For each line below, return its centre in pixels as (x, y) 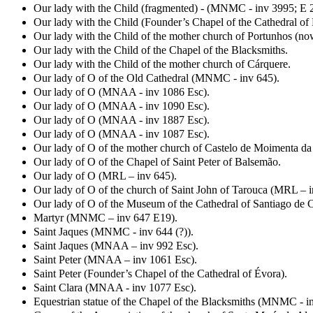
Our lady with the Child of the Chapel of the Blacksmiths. (161, 50)
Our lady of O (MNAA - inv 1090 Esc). (122, 105)
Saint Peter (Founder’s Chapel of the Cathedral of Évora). (160, 273)
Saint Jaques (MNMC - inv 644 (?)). (114, 231)
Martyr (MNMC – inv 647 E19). (105, 217)
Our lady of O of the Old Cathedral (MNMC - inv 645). (156, 78)
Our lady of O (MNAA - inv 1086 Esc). (122, 92)
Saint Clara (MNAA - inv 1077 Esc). (115, 287)
